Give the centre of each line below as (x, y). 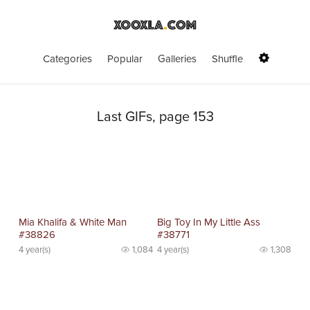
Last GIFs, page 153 (155, 117)
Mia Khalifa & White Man (73, 222)
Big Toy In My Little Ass (209, 222)
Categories (67, 59)
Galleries (177, 59)
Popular (125, 59)
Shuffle (227, 59)
